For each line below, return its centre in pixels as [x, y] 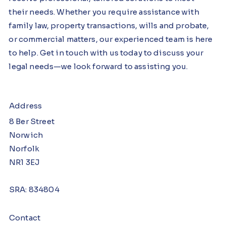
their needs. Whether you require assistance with [104, 12]
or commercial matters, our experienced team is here [111, 39]
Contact [26, 218]
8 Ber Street [32, 122]
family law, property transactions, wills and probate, [109, 26]
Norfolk [24, 149]
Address [26, 106]
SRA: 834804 [34, 190]
